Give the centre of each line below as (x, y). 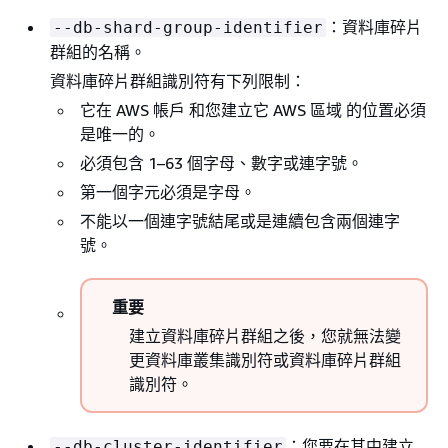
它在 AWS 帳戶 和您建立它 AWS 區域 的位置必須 (253, 110)
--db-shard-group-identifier (188, 28)
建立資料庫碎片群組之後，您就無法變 (265, 336)
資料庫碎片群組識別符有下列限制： (178, 81)
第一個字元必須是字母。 (168, 192)
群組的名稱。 (98, 52)
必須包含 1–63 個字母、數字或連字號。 (221, 163)
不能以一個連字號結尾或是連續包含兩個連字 (240, 221)
